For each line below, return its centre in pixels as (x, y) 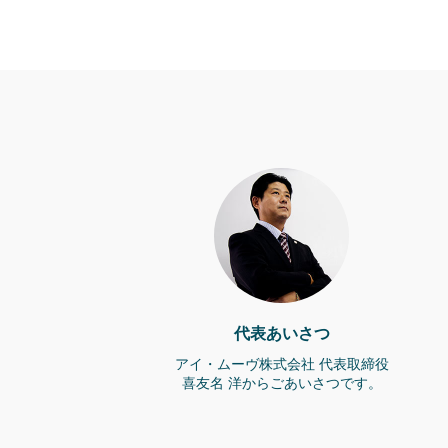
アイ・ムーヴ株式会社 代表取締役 (281, 364)
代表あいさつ (281, 333)
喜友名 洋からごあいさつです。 (281, 383)
